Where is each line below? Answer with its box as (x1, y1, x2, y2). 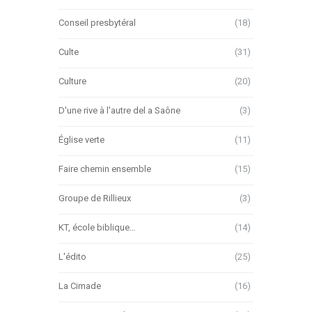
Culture (58, 75, 86, 86)
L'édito (58, 251, 86, 262)
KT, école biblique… (58, 221, 136, 233)
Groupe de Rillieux (58, 192, 131, 203)
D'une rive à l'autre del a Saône (58, 104, 180, 116)
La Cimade (58, 280, 101, 291)
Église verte (58, 134, 104, 145)
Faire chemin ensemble (58, 163, 151, 174)
